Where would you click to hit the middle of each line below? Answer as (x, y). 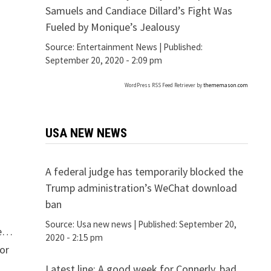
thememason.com (225, 85)
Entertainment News (116, 47)
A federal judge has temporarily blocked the (144, 171)
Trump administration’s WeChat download (141, 188)
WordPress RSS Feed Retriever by (164, 85)
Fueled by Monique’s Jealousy (112, 27)
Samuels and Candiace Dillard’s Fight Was (139, 10)
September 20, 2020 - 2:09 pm (103, 60)
